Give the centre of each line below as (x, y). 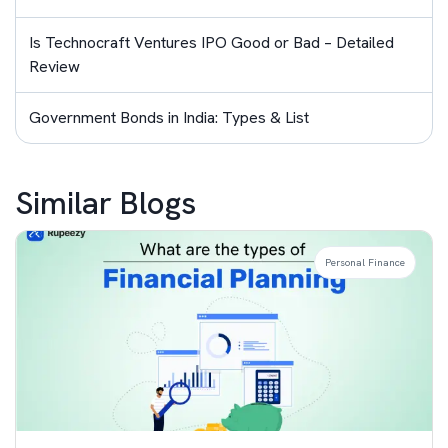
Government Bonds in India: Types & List (169, 118)
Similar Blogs (105, 203)
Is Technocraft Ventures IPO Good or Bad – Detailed (211, 43)
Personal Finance (365, 263)
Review (54, 67)
